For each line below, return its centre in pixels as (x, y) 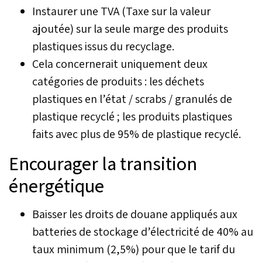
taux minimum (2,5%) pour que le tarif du (134, 249)
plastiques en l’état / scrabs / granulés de (132, 99)
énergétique (56, 185)
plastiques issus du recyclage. (103, 46)
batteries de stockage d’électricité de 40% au (143, 231)
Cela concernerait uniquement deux (120, 63)
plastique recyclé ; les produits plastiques (132, 116)
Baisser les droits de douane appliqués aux (135, 214)
